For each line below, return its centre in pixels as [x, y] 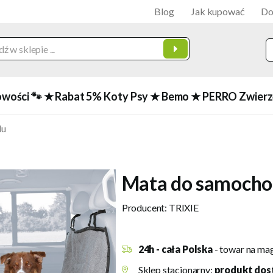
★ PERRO [214, 96]
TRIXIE [183, 207]
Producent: [145, 207]
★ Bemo [170, 96]
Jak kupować [218, 11]
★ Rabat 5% [73, 96]
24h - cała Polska [175, 249]
